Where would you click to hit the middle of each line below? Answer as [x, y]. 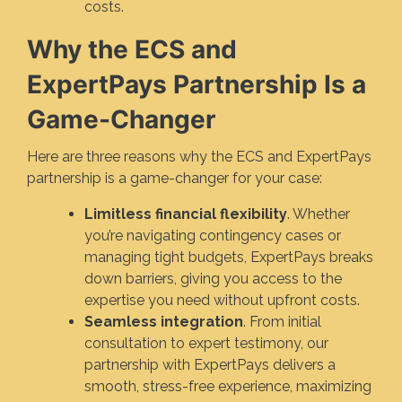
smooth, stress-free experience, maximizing [228, 386]
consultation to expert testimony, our [206, 343]
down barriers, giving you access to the [213, 278]
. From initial [282, 321]
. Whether [319, 214]
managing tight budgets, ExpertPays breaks [229, 257]
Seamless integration [164, 321]
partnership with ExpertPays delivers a [210, 364]
